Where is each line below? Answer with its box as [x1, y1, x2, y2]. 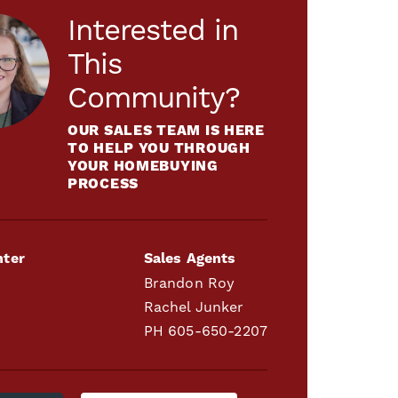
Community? [68, 79, 240, 115]
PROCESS [68, 174, 139, 193]
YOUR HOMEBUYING [68, 156, 219, 175]
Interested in [68, 12, 238, 47]
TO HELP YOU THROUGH [68, 139, 251, 157]
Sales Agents [143, 249, 236, 267]
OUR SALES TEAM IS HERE [68, 121, 265, 139]
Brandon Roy [143, 274, 235, 291]
